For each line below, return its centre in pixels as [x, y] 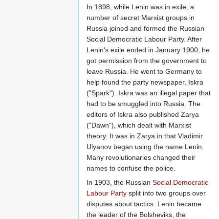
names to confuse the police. [131, 168]
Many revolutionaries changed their [141, 158]
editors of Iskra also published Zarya [143, 115]
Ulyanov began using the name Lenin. [145, 147]
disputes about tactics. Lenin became [144, 204]
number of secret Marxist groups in [141, 18]
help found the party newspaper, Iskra [145, 82]
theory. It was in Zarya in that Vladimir [145, 136]
